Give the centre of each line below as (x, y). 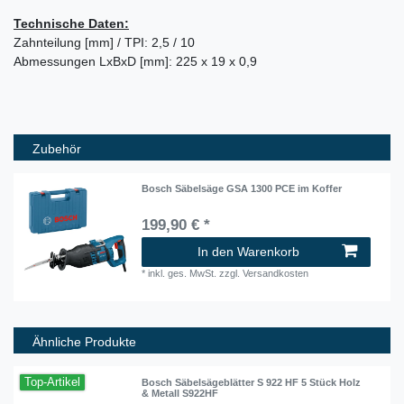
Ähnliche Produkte (84, 342)
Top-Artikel (53, 383)
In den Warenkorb (248, 252)
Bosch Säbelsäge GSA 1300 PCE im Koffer (242, 189)
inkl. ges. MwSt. (183, 274)
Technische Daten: (71, 23)
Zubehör (57, 149)
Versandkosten (276, 274)
